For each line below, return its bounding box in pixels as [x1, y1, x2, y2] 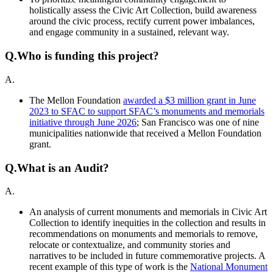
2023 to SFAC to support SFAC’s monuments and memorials [29, 105, 264, 116]
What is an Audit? [17, 161, 109, 174]
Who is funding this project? [17, 49, 159, 63]
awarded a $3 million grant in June [123, 94, 256, 105]
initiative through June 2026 [29, 116, 136, 127]
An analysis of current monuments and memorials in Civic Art [29, 207, 267, 218]
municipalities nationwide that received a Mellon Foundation [29, 127, 261, 138]
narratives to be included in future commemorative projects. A [29, 250, 265, 261]
